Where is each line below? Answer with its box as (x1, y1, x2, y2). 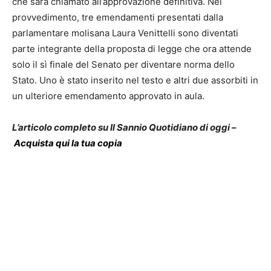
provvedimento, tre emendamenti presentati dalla (12, 11, 223, 24)
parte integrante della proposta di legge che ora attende (12, 43, 252, 55)
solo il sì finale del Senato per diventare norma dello (12, 59, 235, 71)
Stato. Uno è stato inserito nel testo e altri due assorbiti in (12, 74, 258, 87)
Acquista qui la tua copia (14, 137, 122, 149)
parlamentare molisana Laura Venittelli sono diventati (12, 27, 238, 39)
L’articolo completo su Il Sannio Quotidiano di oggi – (12, 122, 237, 134)
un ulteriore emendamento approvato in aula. (12, 90, 204, 102)
